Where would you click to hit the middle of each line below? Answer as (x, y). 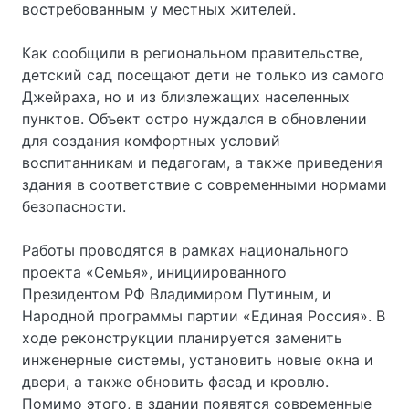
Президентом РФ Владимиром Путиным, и (177, 294)
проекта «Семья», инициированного (154, 272)
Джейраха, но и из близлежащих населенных (186, 97)
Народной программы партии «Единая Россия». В (204, 316)
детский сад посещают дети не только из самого (203, 75)
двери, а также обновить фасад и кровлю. (175, 382)
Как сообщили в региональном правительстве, (192, 53)
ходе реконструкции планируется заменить (182, 338)
